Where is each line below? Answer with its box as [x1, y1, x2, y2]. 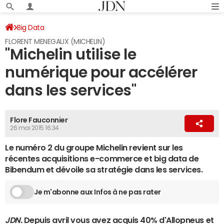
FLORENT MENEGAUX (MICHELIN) [5, 38, 105, 45]
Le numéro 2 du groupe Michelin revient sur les [5, 143, 183, 151]
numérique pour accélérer [5, 64, 197, 80]
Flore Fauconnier [10, 116, 68, 123]
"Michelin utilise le [5, 46, 136, 62]
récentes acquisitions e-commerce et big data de [5, 154, 199, 162]
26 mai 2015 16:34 [10, 125, 59, 131]
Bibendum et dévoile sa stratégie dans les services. [5, 165, 203, 173]
